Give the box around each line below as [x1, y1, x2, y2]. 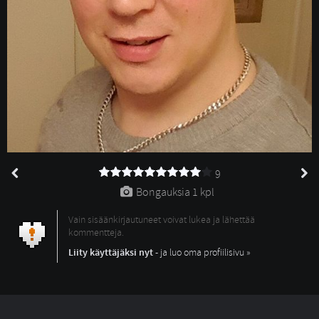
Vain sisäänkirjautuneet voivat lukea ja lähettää [68, 214, 255, 226]
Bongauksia [133, 185, 192, 200]
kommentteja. [68, 226, 124, 239]
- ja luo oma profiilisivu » [153, 246, 251, 259]
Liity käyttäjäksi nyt [68, 246, 153, 260]
